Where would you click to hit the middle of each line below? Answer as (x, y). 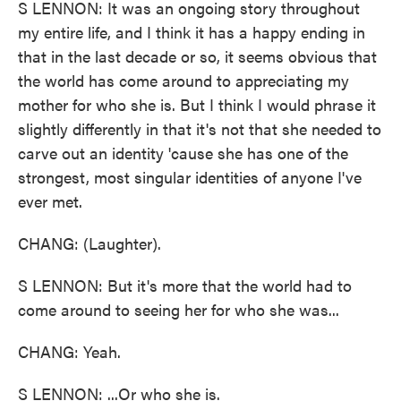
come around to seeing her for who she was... (179, 309)
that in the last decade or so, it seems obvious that (197, 56)
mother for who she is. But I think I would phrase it (197, 104)
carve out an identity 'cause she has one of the (183, 153)
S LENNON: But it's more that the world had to (185, 285)
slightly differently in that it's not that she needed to (200, 128)
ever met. (50, 201)
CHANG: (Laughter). (90, 243)
